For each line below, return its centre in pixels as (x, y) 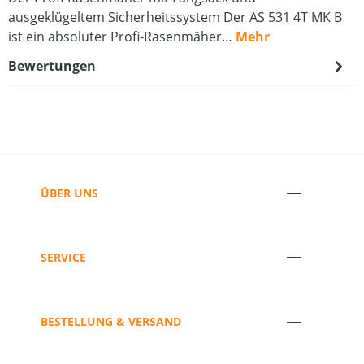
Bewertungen (52, 66)
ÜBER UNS (69, 193)
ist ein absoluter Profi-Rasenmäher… (122, 37)
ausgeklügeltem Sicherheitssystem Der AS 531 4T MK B (175, 17)
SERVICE (63, 257)
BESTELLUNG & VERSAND (111, 322)
